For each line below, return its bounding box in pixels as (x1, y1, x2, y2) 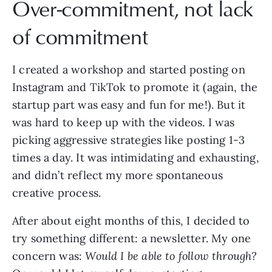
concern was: (12, 248, 86, 263)
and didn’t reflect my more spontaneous (12, 168, 223, 182)
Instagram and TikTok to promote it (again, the (12, 80, 258, 94)
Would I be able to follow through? (85, 248, 257, 263)
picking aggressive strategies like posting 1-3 (12, 132, 245, 147)
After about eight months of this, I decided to (12, 213, 250, 228)
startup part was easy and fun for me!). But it (12, 97, 246, 112)
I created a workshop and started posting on (12, 62, 245, 76)
